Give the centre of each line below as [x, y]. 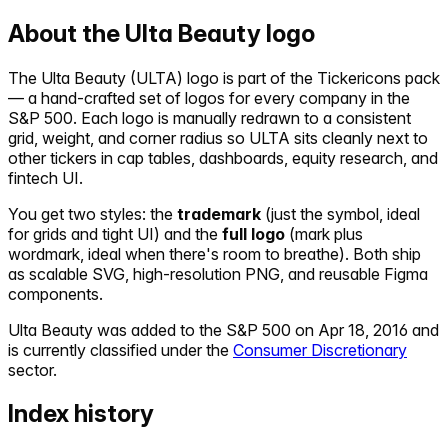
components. [55, 293]
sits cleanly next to [359, 137]
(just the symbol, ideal [342, 213]
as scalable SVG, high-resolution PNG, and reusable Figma [218, 273]
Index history [81, 414]
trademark [219, 213]
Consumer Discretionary [320, 349]
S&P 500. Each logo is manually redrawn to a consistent [209, 117]
